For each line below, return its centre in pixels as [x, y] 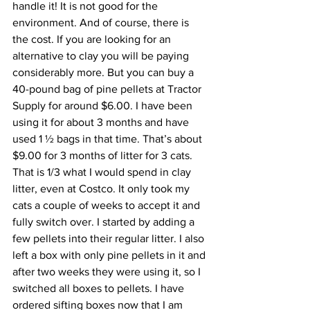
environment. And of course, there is [102, 22]
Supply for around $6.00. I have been [104, 106]
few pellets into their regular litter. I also [110, 238]
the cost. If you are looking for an [93, 39]
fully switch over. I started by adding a [105, 222]
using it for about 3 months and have [102, 122]
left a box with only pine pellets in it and [110, 255]
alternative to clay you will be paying [102, 56]
